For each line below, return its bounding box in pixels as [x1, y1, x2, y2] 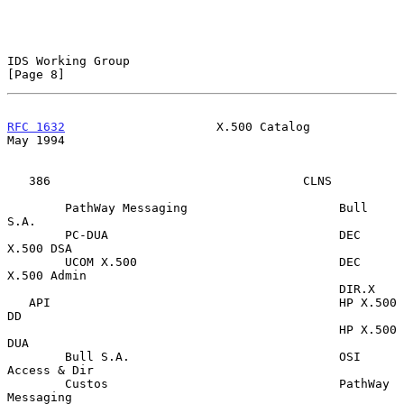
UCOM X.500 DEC [7, 254, 65, 269]
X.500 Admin [7, 268, 87, 282]
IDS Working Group [7, 53, 130, 68]
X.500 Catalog [65, 119, 310, 133]
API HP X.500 [7, 295, 29, 309]
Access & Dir [7, 363, 94, 377]
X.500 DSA [7, 241, 72, 255]
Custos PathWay [7, 376, 65, 390]
